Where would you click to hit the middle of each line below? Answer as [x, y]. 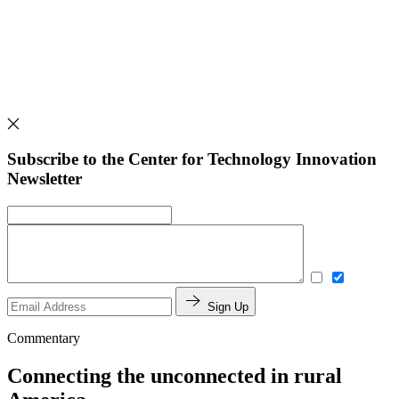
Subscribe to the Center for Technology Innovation [192, 159]
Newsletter [45, 179]
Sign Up [228, 306]
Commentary [44, 338]
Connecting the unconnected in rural [175, 375]
